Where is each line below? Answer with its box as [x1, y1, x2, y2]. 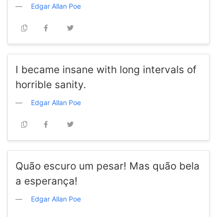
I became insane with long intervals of [15, 63, 197, 76]
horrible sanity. [15, 78, 86, 91]
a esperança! [15, 175, 77, 187]
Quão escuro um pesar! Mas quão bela [15, 160, 200, 172]
